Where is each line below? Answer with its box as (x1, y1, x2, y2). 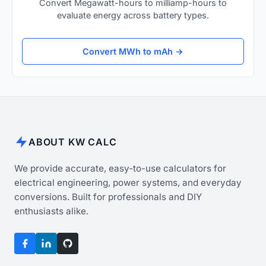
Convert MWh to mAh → (83, 46, 183, 56)
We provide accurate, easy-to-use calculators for (14, 162, 226, 174)
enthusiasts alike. (14, 205, 88, 217)
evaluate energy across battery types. (57, 10, 209, 21)
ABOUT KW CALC (28, 135, 117, 148)
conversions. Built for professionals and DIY (14, 191, 202, 202)
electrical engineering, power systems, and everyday (14, 176, 242, 188)
